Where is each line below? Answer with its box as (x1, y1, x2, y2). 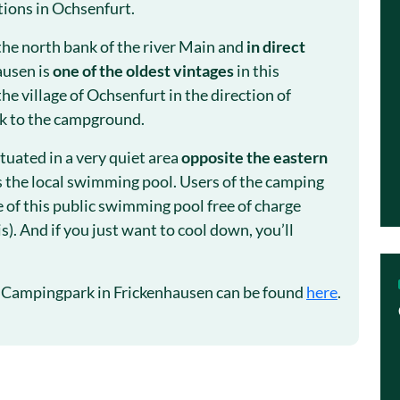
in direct (246, 37, 305, 56)
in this (234, 61, 279, 80)
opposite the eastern (181, 147, 328, 167)
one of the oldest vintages (53, 61, 234, 80)
